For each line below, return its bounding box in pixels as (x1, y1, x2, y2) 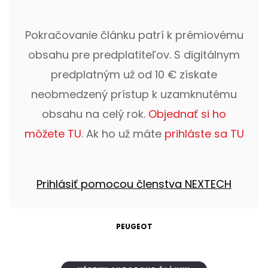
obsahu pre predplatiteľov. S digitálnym (28, 47, 240, 62)
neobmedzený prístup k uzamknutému (31, 87, 237, 102)
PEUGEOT (115, 221, 153, 232)
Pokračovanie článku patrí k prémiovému (25, 28, 243, 42)
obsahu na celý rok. (42, 106, 148, 121)
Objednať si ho (148, 106, 226, 121)
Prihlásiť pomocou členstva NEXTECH (36, 176, 232, 191)
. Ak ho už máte (81, 126, 165, 141)
